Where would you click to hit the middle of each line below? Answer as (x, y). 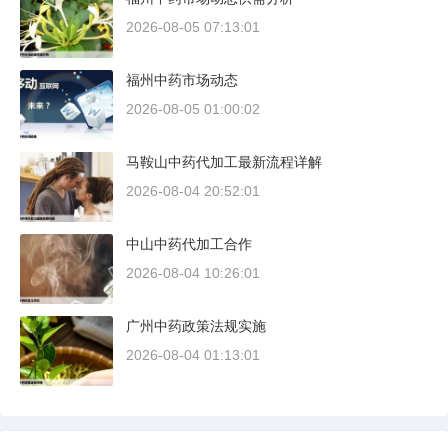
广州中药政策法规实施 (196, 326)
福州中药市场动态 (182, 80)
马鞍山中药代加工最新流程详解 (224, 162)
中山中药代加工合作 (189, 244)
